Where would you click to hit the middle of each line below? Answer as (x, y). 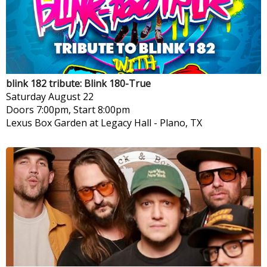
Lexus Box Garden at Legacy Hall (79, 122)
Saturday (26, 96)
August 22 (71, 96)
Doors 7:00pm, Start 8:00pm (68, 109)
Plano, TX (181, 122)
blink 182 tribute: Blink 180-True (78, 83)
